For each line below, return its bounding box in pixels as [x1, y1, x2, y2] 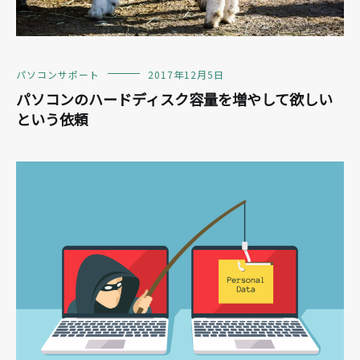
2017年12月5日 [148, 67, 224, 81]
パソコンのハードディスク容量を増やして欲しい [16, 88, 333, 109]
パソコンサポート [16, 67, 100, 81]
